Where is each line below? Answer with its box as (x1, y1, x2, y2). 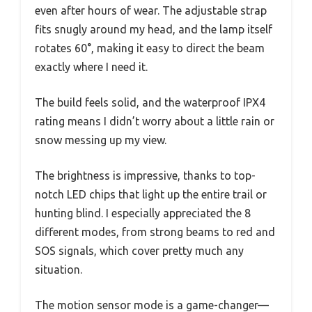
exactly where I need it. (35, 61, 148, 74)
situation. (35, 263, 82, 276)
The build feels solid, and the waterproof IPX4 (35, 96, 265, 109)
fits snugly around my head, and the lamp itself (35, 23, 272, 36)
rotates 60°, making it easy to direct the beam (35, 42, 265, 55)
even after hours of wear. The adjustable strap (35, 4, 267, 17)
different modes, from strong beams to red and (35, 226, 275, 239)
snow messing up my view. (35, 134, 166, 147)
